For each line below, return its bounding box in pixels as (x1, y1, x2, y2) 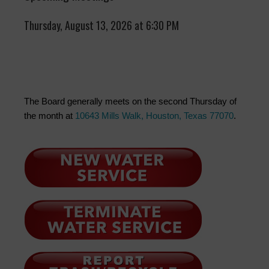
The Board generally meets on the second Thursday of (24, 96, 237, 107)
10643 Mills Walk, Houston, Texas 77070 (75, 110, 234, 121)
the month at (24, 110, 75, 121)
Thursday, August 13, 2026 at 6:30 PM (24, 17, 179, 34)
